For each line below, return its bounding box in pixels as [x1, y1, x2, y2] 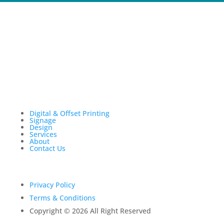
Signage [29, 115, 56, 125]
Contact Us [29, 143, 65, 153]
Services [29, 129, 57, 139]
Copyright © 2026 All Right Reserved [29, 205, 151, 215]
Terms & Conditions [29, 192, 95, 202]
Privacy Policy [29, 179, 75, 189]
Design [29, 122, 52, 132]
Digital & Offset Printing [29, 108, 109, 118]
